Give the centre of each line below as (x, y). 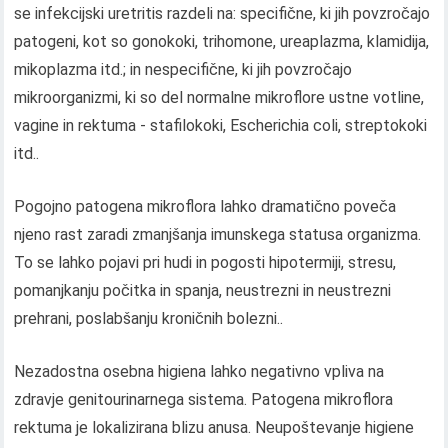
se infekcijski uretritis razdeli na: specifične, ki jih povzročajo (222, 14)
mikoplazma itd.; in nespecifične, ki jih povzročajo (183, 70)
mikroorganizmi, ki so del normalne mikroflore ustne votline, (219, 98)
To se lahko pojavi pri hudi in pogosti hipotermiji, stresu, (205, 263)
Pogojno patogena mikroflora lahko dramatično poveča (205, 207)
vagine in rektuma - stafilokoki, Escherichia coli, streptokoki (221, 126)
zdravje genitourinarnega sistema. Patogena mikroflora (204, 400)
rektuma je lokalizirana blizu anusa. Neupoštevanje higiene (214, 428)
